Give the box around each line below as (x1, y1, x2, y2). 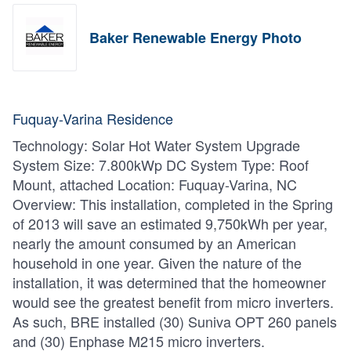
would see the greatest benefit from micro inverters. (13, 291, 334, 312)
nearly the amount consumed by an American (13, 233, 296, 253)
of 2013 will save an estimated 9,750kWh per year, (13, 213, 327, 233)
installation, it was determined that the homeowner (13, 272, 326, 292)
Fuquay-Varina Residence (13, 108, 173, 128)
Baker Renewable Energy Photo (89, 27, 302, 48)
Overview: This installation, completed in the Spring (13, 194, 333, 214)
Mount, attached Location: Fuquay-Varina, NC (13, 174, 297, 194)
